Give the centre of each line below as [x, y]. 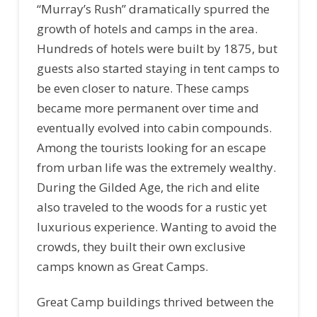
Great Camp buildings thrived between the [155, 302]
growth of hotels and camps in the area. [147, 28]
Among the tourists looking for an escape [151, 147]
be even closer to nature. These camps [143, 88]
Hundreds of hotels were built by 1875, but [157, 48]
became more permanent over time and [148, 108]
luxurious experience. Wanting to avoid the [156, 226]
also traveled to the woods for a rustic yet [151, 207]
